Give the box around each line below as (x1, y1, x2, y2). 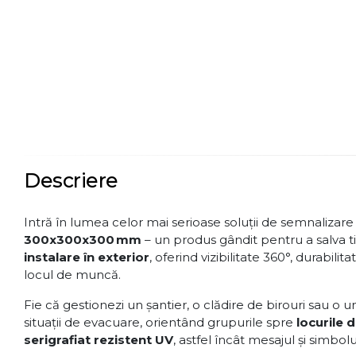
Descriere (24, 168, 118, 192)
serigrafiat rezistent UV (24, 332, 173, 347)
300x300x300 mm (24, 232, 141, 247)
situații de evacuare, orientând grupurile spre (24, 315, 296, 330)
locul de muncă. (24, 267, 121, 282)
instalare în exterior (24, 250, 149, 265)
